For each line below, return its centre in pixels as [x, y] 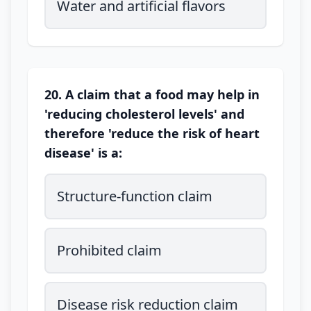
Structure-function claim [135, 196]
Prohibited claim [109, 250]
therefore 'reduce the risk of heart [152, 133]
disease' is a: [83, 153]
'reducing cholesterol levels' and [144, 114]
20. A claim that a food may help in [152, 94]
